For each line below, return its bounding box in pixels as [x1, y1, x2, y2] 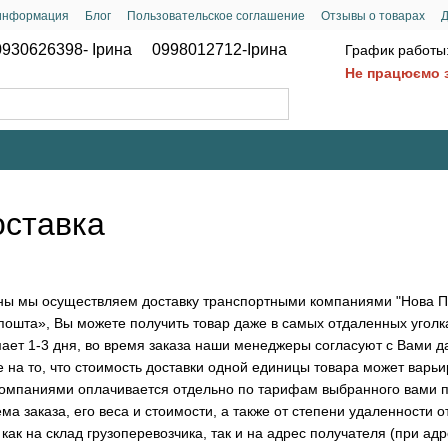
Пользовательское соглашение [127, 9, 305, 23]
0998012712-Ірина [152, 41, 287, 58]
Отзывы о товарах [321, 9, 425, 23]
